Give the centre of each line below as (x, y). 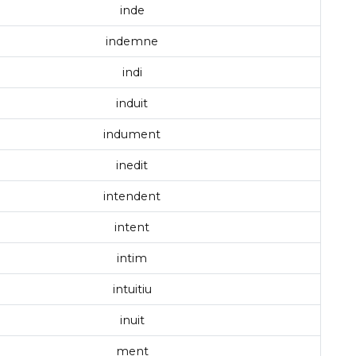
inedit (132, 166)
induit (132, 104)
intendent (132, 197)
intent (132, 228)
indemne (132, 42)
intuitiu (132, 290)
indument (132, 135)
